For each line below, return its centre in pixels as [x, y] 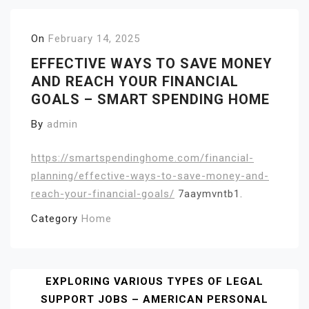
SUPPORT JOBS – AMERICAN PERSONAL [154, 299]
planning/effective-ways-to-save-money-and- [150, 176]
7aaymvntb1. [209, 193]
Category [56, 218]
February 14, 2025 [94, 39]
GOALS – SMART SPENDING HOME [150, 99]
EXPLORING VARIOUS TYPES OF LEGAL [154, 281]
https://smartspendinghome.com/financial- [142, 158]
